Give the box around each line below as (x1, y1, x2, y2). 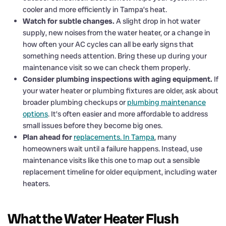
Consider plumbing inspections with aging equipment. (23, 74, 212, 84)
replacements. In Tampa (74, 132, 154, 142)
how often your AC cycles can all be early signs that (23, 39, 194, 49)
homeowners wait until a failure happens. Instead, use (23, 143, 202, 154)
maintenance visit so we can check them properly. (23, 62, 190, 73)
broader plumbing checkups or (23, 97, 127, 107)
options (23, 108, 48, 119)
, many (154, 132, 177, 142)
